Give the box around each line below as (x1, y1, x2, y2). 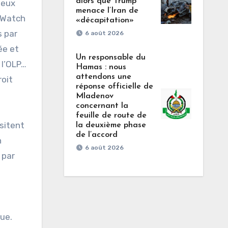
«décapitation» (75, 16, 134, 24)
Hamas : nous (75, 63, 126, 71)
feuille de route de (75, 111, 147, 120)
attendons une (75, 73, 131, 81)
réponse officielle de (75, 82, 153, 91)
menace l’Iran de (75, 7, 138, 15)
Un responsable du (75, 53, 146, 62)
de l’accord (75, 131, 118, 139)
